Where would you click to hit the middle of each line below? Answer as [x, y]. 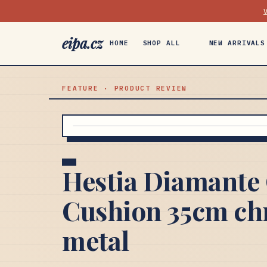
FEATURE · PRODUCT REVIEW [125, 88]
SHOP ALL [162, 43]
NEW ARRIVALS [237, 43]
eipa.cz [82, 43]
